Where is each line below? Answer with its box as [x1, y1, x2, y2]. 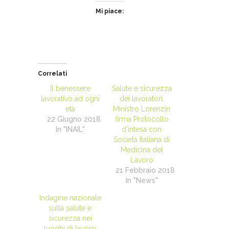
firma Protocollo [114, 115, 169, 124]
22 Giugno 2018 [47, 115, 101, 124]
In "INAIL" [55, 125, 85, 134]
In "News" [125, 176, 158, 185]
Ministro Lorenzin [113, 105, 170, 113]
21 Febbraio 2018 [116, 166, 175, 175]
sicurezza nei [48, 214, 92, 223]
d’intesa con [122, 125, 162, 134]
